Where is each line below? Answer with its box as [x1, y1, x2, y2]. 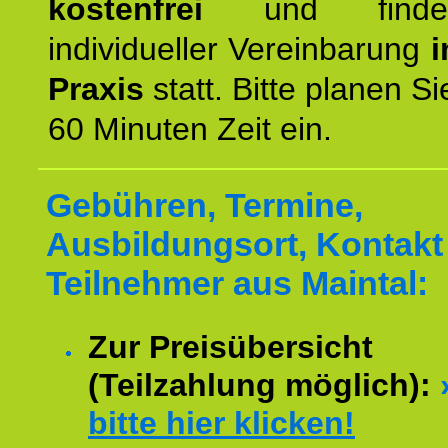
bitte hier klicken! [88, 405, 355, 441]
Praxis [48, 71, 144, 107]
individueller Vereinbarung [48, 31, 431, 67]
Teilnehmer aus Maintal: [46, 264, 428, 302]
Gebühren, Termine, [46, 186, 363, 224]
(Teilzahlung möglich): [88, 367, 440, 403]
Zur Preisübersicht [88, 329, 373, 365]
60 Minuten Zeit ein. [48, 111, 332, 147]
